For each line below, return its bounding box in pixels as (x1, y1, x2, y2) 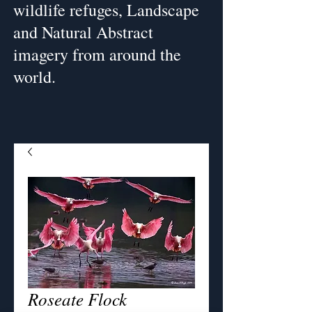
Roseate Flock (28, 287, 127, 311)
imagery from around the (13, 43, 181, 65)
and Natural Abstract (13, 21, 153, 43)
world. (13, 65, 56, 88)
